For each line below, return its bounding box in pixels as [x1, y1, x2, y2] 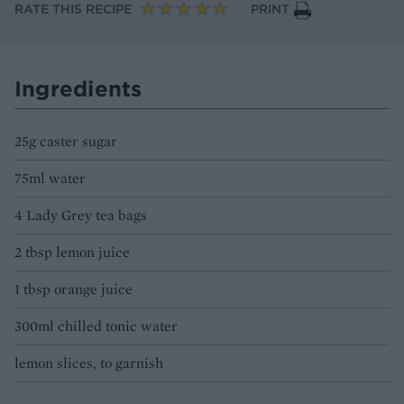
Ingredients [14, 75, 142, 103]
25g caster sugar [14, 132, 117, 151]
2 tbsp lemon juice [14, 243, 130, 262]
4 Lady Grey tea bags [14, 206, 147, 225]
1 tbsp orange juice [14, 280, 133, 299]
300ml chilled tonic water [14, 317, 178, 336]
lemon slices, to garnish [14, 353, 163, 373]
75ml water [14, 169, 86, 188]
